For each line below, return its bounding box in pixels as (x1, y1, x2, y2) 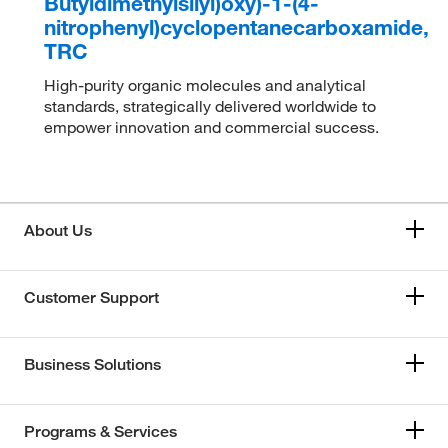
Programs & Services (24, 422, 177, 441)
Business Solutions (24, 355, 161, 374)
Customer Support (24, 288, 159, 307)
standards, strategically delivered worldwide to (44, 96, 377, 116)
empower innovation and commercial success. (44, 117, 380, 137)
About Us (24, 221, 92, 240)
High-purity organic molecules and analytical (44, 75, 367, 95)
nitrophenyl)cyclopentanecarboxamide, (44, 14, 430, 40)
